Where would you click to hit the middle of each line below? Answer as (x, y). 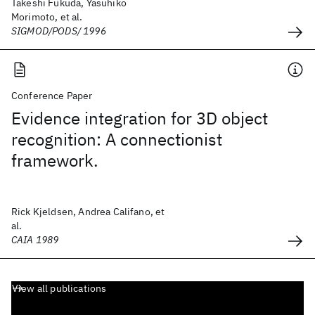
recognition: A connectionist (117, 139)
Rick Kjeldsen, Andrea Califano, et (88, 212)
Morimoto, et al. (47, 17)
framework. (55, 160)
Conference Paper (52, 96)
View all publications (59, 288)
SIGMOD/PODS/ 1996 (59, 31)
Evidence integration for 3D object (140, 118)
